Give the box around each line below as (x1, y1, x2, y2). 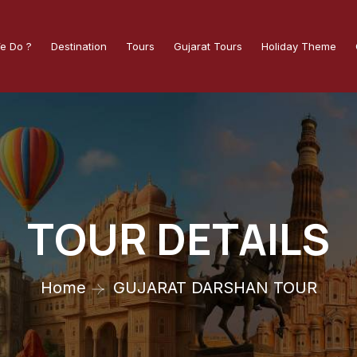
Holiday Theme (261, 39, 336, 53)
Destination (51, 39, 107, 53)
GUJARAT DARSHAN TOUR (112, 277, 317, 297)
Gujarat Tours (174, 39, 242, 53)
